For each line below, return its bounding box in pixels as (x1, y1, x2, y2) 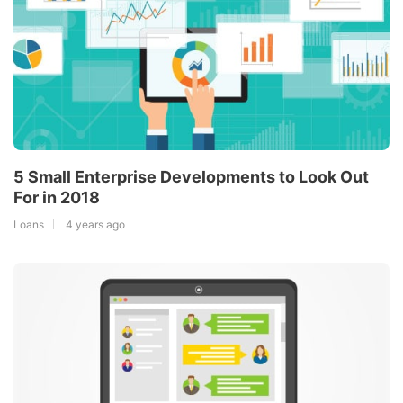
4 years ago (66, 218, 125, 232)
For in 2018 (13, 188, 100, 208)
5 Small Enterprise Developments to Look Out (13, 167, 369, 187)
